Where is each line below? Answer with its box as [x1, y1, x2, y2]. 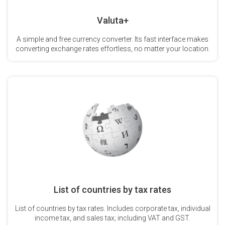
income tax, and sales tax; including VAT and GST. [35, 213, 190, 222]
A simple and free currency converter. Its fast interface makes [17, 35, 208, 43]
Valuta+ [96, 15, 129, 26]
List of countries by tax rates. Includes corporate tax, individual [15, 204, 210, 212]
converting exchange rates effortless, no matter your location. [15, 44, 210, 53]
